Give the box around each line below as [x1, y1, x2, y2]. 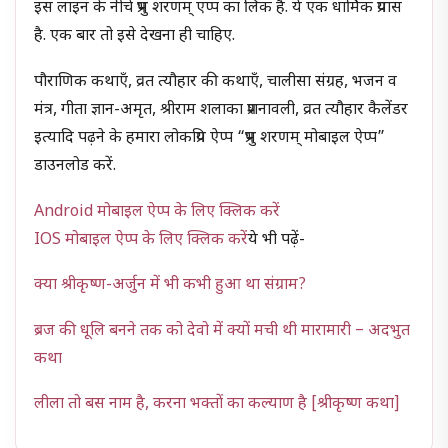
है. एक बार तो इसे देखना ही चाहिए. [34, 26, 236, 48]
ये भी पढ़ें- [248, 229, 306, 251]
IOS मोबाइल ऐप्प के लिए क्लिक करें [34, 229, 249, 251]
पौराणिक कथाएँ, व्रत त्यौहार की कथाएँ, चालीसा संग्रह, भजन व [34, 72, 398, 94]
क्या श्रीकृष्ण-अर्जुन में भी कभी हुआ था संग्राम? [34, 275, 307, 297]
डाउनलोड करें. [34, 156, 117, 178]
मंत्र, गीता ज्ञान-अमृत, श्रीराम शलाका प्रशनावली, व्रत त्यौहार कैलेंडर [34, 100, 409, 122]
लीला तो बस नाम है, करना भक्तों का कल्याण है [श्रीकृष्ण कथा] [34, 394, 401, 416]
